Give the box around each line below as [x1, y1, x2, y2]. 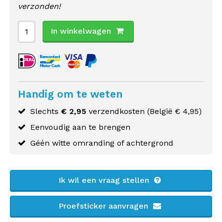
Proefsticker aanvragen [58, 201, 151, 211]
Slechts [30, 107, 61, 116]
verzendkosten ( [86, 107, 150, 116]
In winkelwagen [51, 26, 111, 36]
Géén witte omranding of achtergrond [30, 138, 173, 148]
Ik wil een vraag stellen [58, 175, 152, 185]
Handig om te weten [18, 88, 122, 100]
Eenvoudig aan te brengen [30, 122, 130, 132]
